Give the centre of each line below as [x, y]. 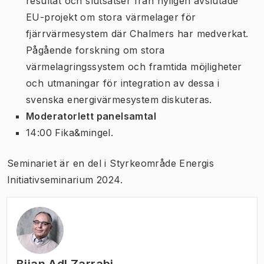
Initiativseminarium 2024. [65, 180]
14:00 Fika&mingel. [70, 133]
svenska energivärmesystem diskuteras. [119, 100]
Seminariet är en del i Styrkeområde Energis [111, 163]
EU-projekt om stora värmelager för [111, 17]
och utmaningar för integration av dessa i [123, 83]
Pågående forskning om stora [95, 50]
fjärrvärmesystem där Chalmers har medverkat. [137, 34]
